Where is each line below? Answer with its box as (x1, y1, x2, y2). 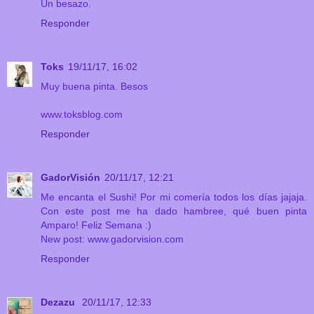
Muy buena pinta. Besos (41, 81, 148, 93)
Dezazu (41, 296, 78, 308)
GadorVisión (41, 172, 100, 184)
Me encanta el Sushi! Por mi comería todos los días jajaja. (41, 191, 307, 203)
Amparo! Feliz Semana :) (41, 219, 151, 231)
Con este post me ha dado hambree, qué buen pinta (41, 205, 307, 217)
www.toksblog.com (41, 109, 123, 121)
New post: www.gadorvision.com (41, 233, 184, 245)
